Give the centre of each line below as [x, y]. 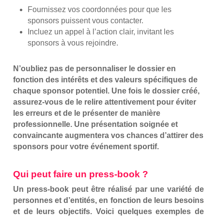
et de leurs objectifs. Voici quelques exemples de [108, 212]
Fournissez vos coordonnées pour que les [99, 10]
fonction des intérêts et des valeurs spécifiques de [105, 80]
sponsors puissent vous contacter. [85, 21]
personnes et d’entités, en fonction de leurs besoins [108, 201]
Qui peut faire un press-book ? [80, 174]
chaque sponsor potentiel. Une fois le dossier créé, [106, 91]
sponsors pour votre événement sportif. [86, 147]
